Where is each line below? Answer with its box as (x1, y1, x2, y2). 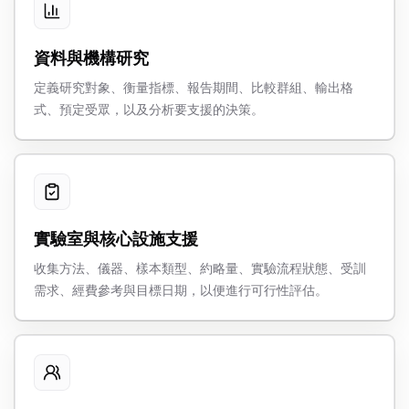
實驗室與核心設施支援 (34, 229, 198, 248)
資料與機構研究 (34, 48, 149, 68)
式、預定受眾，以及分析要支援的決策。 (34, 101, 264, 117)
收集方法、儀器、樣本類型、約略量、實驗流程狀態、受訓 (34, 260, 366, 276)
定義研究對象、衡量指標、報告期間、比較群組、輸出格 (34, 79, 353, 95)
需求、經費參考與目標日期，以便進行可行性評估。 (34, 282, 328, 298)
